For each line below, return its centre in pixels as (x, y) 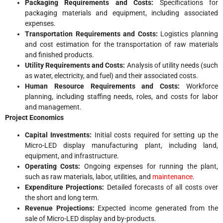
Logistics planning (189, 34)
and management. (53, 107)
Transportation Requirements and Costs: (93, 34)
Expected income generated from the (158, 208)
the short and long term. (62, 197)
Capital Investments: (60, 135)
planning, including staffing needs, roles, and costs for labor (121, 96)
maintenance (172, 176)
